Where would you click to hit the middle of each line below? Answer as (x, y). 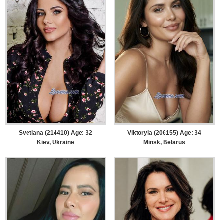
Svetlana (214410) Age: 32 (56, 132)
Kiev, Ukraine (56, 142)
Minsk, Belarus (164, 142)
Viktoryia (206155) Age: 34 (164, 132)
